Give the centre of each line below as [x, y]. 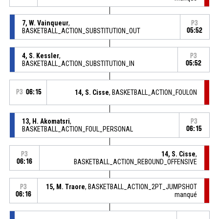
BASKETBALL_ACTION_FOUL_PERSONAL [77, 129]
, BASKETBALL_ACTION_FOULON [153, 92]
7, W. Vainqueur [45, 23]
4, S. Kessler [40, 55]
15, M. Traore [66, 186]
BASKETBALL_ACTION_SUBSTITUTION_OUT [81, 31]
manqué [186, 194]
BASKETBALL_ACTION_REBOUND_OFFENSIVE [136, 162]
